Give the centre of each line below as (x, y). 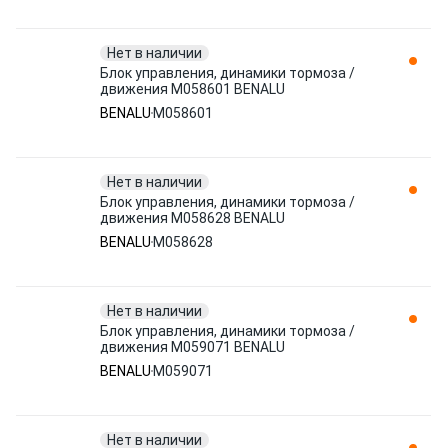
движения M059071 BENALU (192, 347)
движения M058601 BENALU (192, 89)
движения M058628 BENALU (192, 218)
